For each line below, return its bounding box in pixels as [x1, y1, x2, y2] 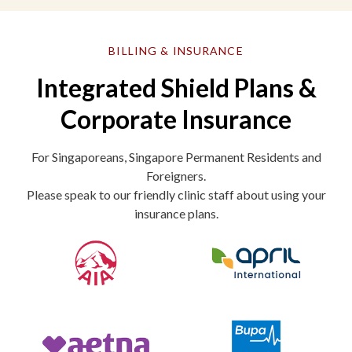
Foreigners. [146, 168, 206, 184]
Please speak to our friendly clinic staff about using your [26, 187, 326, 203]
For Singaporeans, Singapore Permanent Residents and [31, 149, 321, 165]
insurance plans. [134, 206, 218, 222]
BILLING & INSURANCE [108, 44, 244, 58]
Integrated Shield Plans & [35, 72, 317, 104]
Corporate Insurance [60, 104, 291, 135]
